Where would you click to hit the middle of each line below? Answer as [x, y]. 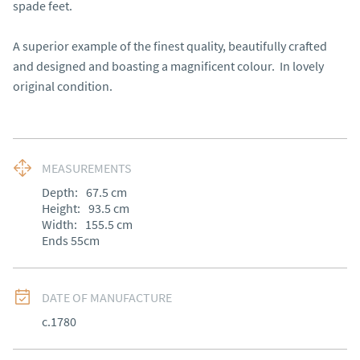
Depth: [60, 192]
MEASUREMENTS [87, 168]
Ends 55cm [71, 240]
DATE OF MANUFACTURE [107, 297]
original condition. [63, 86]
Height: [61, 208]
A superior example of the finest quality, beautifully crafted [170, 46]
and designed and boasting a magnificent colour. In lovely [168, 66]
